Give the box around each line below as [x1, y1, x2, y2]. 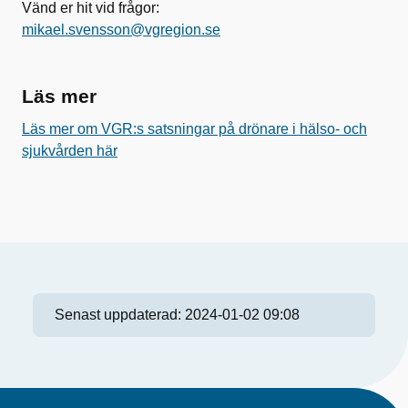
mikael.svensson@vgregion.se [22, 22, 220, 37]
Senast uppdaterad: [55, 307, 185, 322]
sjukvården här [22, 143, 117, 158]
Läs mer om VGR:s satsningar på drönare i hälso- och [22, 121, 367, 137]
